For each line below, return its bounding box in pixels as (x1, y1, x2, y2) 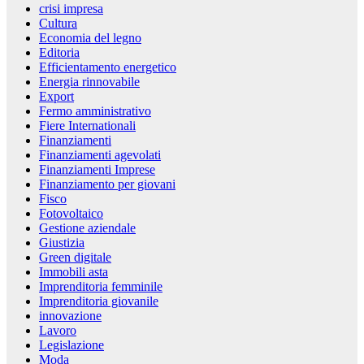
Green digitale (39, 250, 111, 265)
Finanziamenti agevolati (39, 148, 161, 162)
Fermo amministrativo (39, 104, 151, 119)
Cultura (39, 16, 77, 31)
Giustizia (39, 236, 84, 250)
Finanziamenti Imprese (39, 162, 155, 177)
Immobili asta (39, 265, 108, 279)
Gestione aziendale (39, 221, 136, 236)
